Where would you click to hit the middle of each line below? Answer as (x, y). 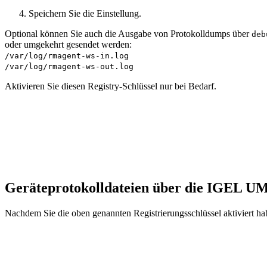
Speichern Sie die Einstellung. (85, 13)
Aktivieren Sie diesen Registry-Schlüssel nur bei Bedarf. (111, 86)
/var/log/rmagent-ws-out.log (69, 66)
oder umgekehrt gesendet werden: (68, 44)
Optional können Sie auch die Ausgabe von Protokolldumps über (128, 33)
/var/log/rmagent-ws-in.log (67, 55)
